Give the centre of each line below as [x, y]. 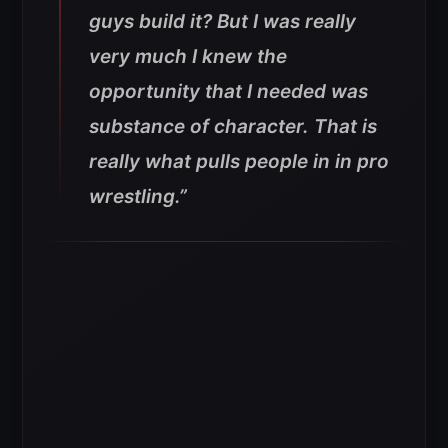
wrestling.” [138, 197]
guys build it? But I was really [222, 22]
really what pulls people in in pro [239, 162]
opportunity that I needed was [228, 92]
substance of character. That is [233, 127]
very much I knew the [188, 57]
